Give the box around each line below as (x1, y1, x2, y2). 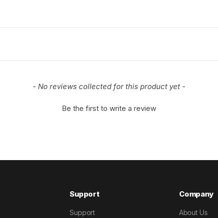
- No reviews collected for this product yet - (33, 81, 185, 91)
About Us (179, 208, 208, 217)
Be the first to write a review (62, 104, 156, 113)
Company (179, 189, 214, 199)
